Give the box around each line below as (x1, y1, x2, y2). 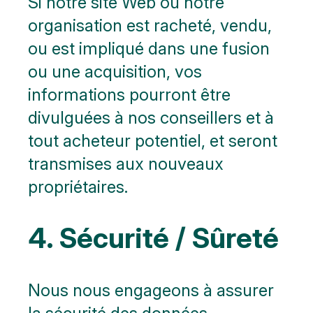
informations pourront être (28, 85, 231, 105)
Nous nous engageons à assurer (28, 279, 274, 300)
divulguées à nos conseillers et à (28, 108, 274, 129)
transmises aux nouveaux (28, 154, 224, 175)
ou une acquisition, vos (28, 61, 202, 82)
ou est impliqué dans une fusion (28, 38, 270, 59)
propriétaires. (28, 177, 128, 198)
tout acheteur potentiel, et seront (28, 131, 277, 152)
